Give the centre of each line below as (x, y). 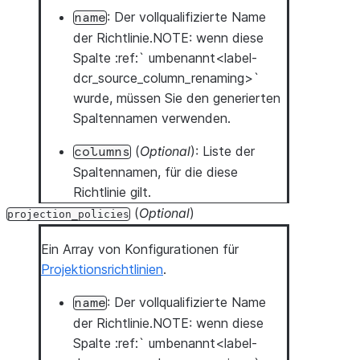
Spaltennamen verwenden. (152, 118)
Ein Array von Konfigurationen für (140, 249)
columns (102, 152)
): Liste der (223, 151)
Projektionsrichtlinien (102, 269)
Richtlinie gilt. (112, 192)
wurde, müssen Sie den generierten (177, 98)
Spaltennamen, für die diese (155, 172)
